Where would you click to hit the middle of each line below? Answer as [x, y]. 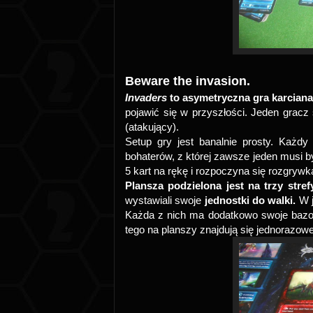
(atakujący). [152, 127]
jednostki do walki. [250, 200]
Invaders [148, 97]
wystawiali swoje [165, 200]
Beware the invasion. [188, 81]
